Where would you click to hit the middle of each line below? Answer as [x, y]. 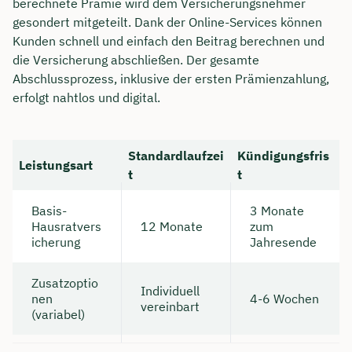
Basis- [49, 210]
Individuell [170, 290]
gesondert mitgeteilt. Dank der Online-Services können [167, 22]
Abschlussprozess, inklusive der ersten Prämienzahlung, [171, 78]
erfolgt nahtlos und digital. [86, 97]
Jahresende [283, 242]
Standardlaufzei [176, 155]
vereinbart [170, 306]
